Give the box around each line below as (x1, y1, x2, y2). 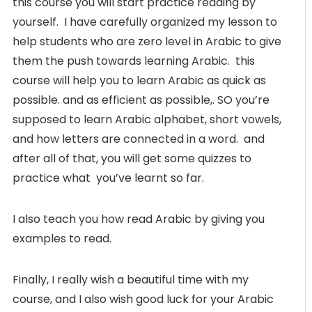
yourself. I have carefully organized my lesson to (13, 13, 277, 30)
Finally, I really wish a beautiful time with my (13, 271, 249, 288)
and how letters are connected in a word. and (13, 130, 265, 147)
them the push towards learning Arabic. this (13, 52, 255, 69)
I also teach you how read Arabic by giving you (13, 210, 265, 227)
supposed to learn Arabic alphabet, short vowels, (13, 111, 281, 127)
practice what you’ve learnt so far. (13, 169, 204, 186)
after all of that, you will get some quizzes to (13, 150, 251, 166)
